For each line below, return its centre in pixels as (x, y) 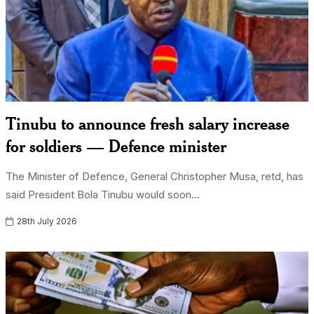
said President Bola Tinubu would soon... (103, 194)
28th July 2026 (46, 221)
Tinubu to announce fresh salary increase (148, 123)
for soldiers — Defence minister (116, 146)
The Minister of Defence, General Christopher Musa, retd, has (155, 176)
